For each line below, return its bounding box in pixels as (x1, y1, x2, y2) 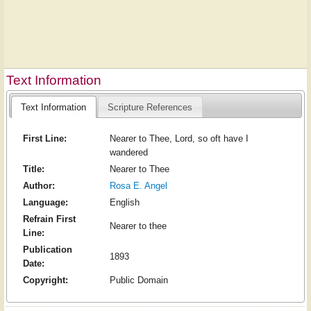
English (109, 197, 140, 208)
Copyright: (22, 275, 68, 286)
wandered (109, 147, 148, 158)
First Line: (22, 133, 67, 144)
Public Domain (109, 275, 168, 286)
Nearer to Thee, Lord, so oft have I (109, 133, 249, 144)
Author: (22, 180, 55, 192)
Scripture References (108, 101, 193, 112)
